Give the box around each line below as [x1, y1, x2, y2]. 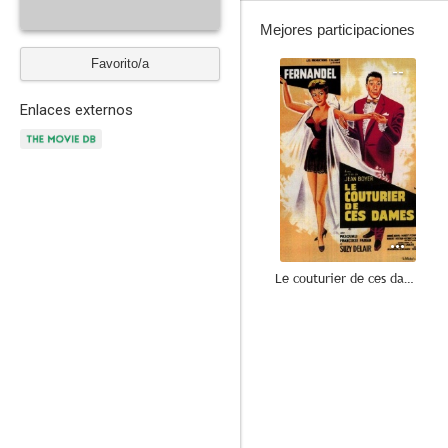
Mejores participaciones [260, 21, 415, 38]
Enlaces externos [20, 101, 133, 119]
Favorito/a [91, 56, 149, 71]
